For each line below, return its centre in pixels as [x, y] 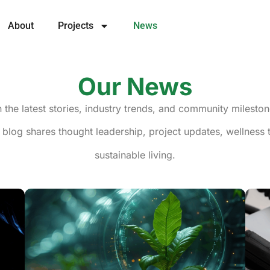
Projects [76, 26]
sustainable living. [135, 155]
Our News [135, 86]
